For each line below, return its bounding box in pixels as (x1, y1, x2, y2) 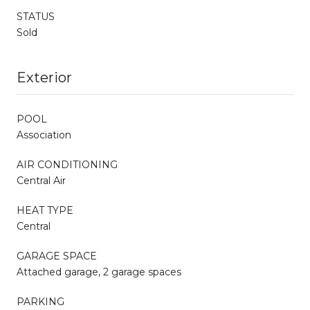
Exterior (17, 69, 72, 86)
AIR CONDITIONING (17, 158, 118, 171)
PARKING (17, 295, 64, 308)
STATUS (17, 10, 55, 23)
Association (17, 128, 71, 141)
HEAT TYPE (17, 203, 73, 217)
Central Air (17, 174, 66, 187)
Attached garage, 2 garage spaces (17, 265, 181, 278)
